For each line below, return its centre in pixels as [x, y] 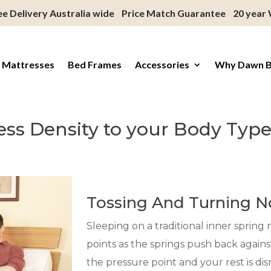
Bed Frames [95, 65]
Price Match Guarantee [174, 13]
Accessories [162, 65]
